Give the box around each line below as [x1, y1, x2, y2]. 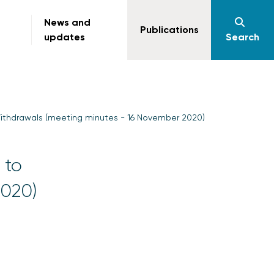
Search [226, 31, 260, 43]
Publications [140, 24, 199, 35]
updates [44, 31, 86, 43]
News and [44, 17, 91, 28]
